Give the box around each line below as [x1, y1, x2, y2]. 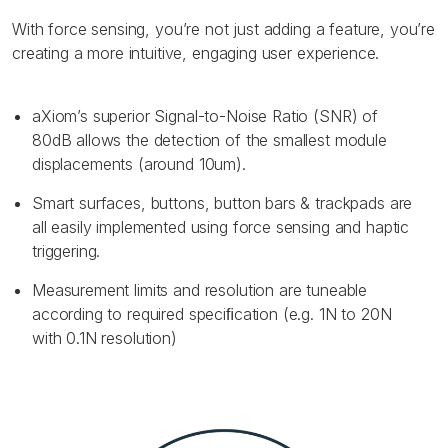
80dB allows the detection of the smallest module [32, 129, 387, 150]
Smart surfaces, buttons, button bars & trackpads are [32, 192, 413, 213]
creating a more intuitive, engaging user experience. [12, 42, 380, 63]
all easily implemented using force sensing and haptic [32, 216, 410, 237]
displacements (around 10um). [32, 153, 246, 174]
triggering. [32, 240, 101, 261]
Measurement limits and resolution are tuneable [32, 279, 368, 300]
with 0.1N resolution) [32, 327, 177, 348]
